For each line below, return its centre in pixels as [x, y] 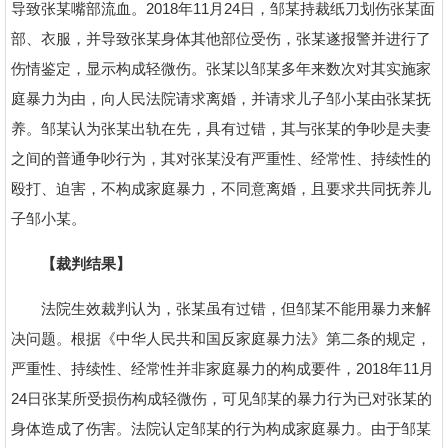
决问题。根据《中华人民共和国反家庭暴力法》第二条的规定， [221, 338]
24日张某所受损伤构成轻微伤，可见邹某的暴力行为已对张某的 [221, 398]
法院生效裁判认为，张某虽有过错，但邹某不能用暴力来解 [221, 308]
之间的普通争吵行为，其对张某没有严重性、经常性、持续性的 [221, 158]
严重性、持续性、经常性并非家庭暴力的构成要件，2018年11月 [222, 368]
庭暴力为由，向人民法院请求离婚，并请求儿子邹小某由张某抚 [221, 98]
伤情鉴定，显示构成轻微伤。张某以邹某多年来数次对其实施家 [221, 68]
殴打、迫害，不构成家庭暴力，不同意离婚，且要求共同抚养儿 [221, 188]
